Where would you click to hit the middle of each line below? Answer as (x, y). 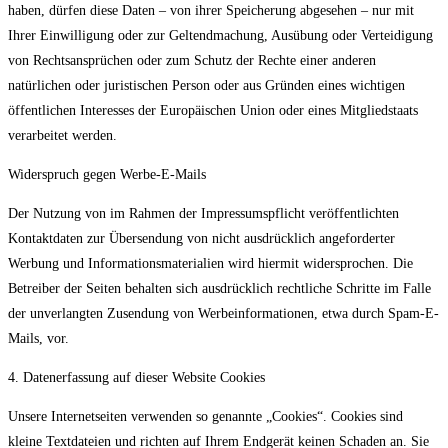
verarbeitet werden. (62, 136)
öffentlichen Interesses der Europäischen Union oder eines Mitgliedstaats (213, 111)
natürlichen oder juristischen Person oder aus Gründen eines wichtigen (206, 86)
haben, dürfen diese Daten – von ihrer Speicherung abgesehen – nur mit (211, 11)
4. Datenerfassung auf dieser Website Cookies (136, 378)
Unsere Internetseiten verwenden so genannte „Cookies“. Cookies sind (205, 417)
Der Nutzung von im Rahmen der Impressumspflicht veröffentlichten (203, 214)
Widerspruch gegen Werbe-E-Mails (107, 175)
